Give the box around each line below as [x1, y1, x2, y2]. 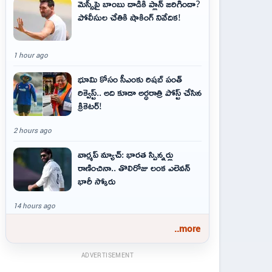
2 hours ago [13, 126, 52, 135]
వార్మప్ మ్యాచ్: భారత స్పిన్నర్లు [78, 145, 173, 163]
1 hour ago [13, 50, 48, 59]
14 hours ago [13, 201, 55, 210]
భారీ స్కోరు [78, 172, 115, 190]
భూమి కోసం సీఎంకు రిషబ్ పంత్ [78, 70, 182, 88]
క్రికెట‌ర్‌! [78, 97, 102, 115]
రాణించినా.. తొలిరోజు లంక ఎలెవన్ [78, 158, 190, 177]
